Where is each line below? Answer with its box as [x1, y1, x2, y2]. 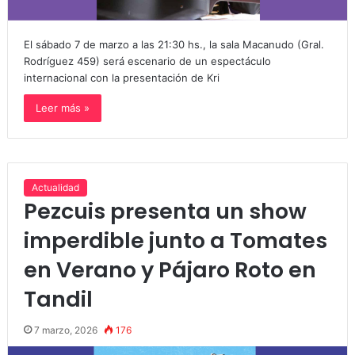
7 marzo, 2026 [33, 324, 97, 337]
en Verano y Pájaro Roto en [23, 255, 316, 285]
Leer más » [35, 101, 90, 115]
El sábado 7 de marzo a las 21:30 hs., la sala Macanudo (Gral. [23, 38, 324, 52]
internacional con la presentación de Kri [23, 71, 219, 85]
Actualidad [31, 181, 79, 194]
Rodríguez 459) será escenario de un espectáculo [23, 55, 271, 68]
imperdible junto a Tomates [23, 226, 327, 256]
